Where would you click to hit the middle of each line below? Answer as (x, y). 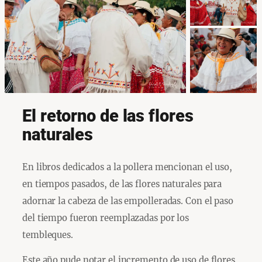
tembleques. (48, 235)
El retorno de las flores (108, 116)
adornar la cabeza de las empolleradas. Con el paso (128, 201)
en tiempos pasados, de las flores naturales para (122, 184)
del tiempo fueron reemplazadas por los (106, 218)
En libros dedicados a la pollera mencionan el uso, (127, 167)
